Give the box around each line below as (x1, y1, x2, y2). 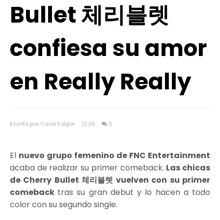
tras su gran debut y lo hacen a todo (57, 187, 211, 198)
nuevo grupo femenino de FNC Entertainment (19, 150, 210, 161)
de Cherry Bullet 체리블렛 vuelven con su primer (10, 174, 210, 186)
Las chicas (166, 162, 211, 173)
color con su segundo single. (10, 199, 117, 210)
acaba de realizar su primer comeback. (10, 162, 166, 173)
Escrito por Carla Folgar (10, 120, 77, 128)
